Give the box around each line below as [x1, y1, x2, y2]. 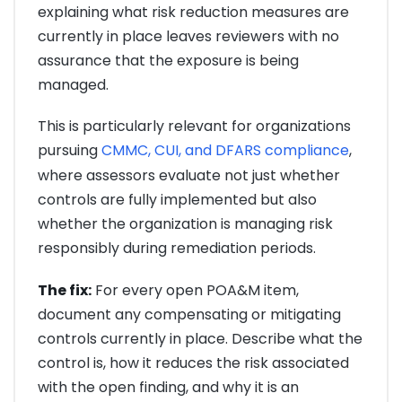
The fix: [38, 279, 92, 301]
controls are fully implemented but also [38, 189, 317, 211]
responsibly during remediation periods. [38, 238, 316, 259]
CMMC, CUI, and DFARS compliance [101, 140, 349, 162]
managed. [38, 74, 109, 96]
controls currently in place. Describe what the [38, 328, 363, 349]
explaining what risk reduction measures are [38, 2, 349, 23]
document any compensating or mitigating [38, 303, 341, 325]
